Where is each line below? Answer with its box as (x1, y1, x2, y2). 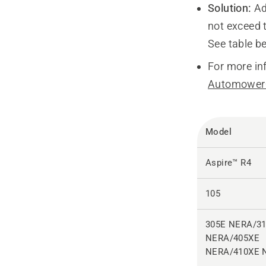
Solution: (208, 2, 254, 14)
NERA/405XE (205, 233, 260, 243)
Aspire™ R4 (205, 157, 251, 168)
